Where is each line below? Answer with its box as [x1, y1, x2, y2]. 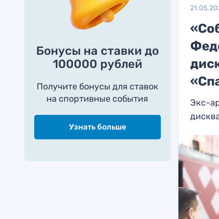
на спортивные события [46, 93, 149, 104]
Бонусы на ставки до [36, 44, 159, 58]
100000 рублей [52, 57, 142, 71]
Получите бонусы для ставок [36, 81, 158, 92]
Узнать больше [68, 122, 126, 131]
